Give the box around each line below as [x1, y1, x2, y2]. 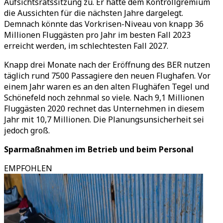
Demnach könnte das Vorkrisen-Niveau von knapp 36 [4, 18, 204, 29]
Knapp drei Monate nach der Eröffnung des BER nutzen [4, 59, 210, 70]
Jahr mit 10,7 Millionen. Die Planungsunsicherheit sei [4, 114, 204, 125]
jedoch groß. [4, 125, 50, 136]
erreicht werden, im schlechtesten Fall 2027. [4, 40, 168, 51]
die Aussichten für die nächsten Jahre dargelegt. [4, 7, 183, 18]
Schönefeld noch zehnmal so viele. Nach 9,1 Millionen [4, 92, 204, 103]
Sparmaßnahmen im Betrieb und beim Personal [4, 144, 194, 155]
